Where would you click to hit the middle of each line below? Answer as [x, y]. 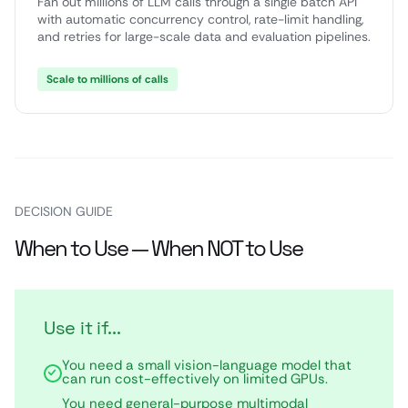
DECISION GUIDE [64, 211]
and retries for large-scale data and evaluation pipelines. [204, 36]
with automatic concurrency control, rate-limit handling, [200, 19]
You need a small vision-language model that [207, 365]
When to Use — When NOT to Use [158, 248]
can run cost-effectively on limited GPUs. [195, 379]
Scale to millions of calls [107, 79]
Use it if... [82, 328]
